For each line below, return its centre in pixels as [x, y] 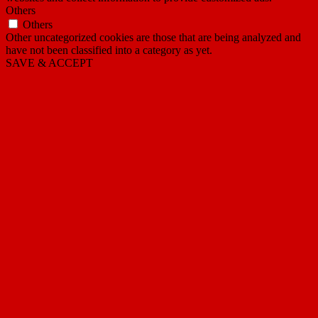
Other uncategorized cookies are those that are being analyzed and [153, 38]
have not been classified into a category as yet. [109, 50]
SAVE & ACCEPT [49, 63]
